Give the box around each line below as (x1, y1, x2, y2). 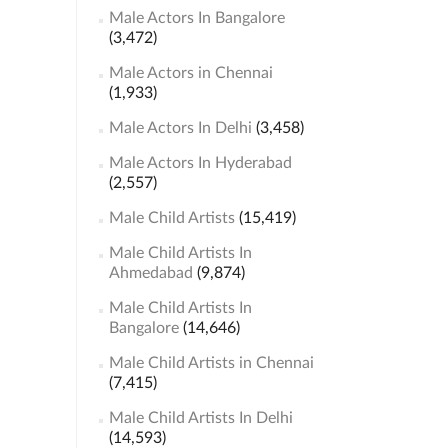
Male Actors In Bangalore (108, 10, 285, 26)
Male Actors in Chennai (108, 65, 273, 81)
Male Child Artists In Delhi (108, 410, 293, 426)
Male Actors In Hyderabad (108, 155, 292, 171)
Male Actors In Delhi (108, 120, 252, 136)
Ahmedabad (108, 265, 193, 281)
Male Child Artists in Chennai (108, 355, 314, 371)
